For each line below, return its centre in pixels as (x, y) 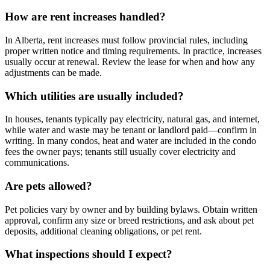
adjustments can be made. (53, 72)
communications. (37, 163)
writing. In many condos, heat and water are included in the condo (130, 141)
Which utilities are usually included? (94, 96)
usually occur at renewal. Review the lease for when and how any (130, 61)
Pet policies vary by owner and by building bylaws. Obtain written (131, 209)
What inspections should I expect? (89, 254)
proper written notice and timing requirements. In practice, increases (133, 51)
